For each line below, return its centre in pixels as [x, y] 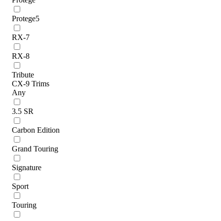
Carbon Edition [36, 130]
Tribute [23, 74]
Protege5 [26, 18]
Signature [27, 167]
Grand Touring [35, 148]
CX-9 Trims [31, 83]
